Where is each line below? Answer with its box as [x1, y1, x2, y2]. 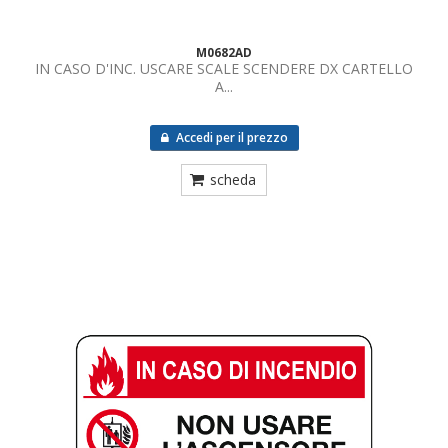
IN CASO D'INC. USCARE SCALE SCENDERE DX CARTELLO [35, 59, 413, 78]
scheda [210, 170, 256, 189]
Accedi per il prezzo [172, 129, 288, 146]
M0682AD [196, 44, 252, 60]
